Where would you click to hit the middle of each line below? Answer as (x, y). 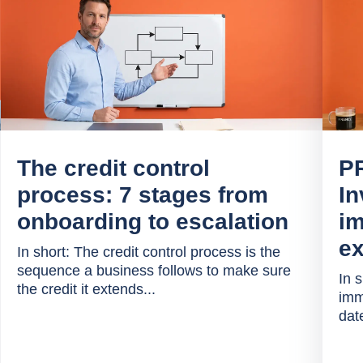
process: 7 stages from (142, 195)
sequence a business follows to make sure (154, 271)
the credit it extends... (86, 289)
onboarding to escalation (152, 222)
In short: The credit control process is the (148, 252)
